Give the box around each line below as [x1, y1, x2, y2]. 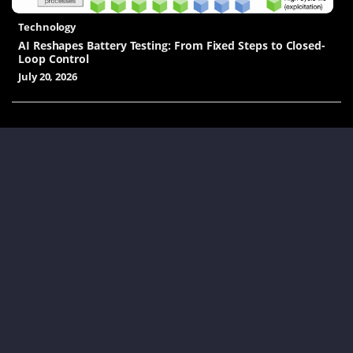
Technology [17, 20, 76, 35]
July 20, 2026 [17, 69, 78, 84]
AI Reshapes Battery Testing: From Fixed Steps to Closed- [17, 38, 326, 54]
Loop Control [17, 51, 90, 67]
